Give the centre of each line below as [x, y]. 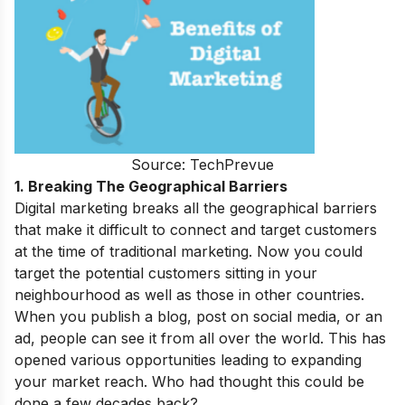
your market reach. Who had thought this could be [189, 382]
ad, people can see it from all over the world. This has [200, 339]
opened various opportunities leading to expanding [188, 360]
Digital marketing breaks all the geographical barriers [196, 208]
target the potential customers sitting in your [166, 273]
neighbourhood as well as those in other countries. [189, 295]
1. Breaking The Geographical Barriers [151, 187]
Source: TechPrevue [202, 165]
